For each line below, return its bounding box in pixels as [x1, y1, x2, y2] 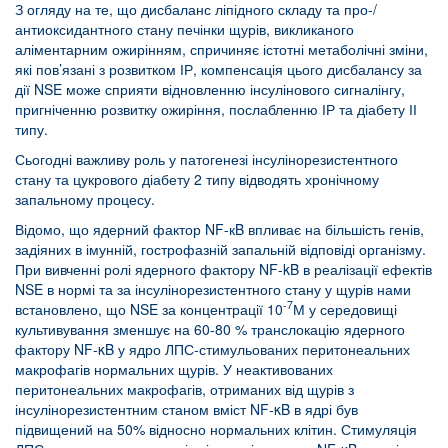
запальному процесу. [15, 188, 155, 209]
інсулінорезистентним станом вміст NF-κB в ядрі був [15, 398, 358, 419]
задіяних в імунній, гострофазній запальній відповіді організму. [15, 238, 426, 259]
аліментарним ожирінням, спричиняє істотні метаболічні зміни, [15, 38, 428, 59]
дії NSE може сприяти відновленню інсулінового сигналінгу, [15, 78, 405, 99]
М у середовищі [293, 298, 397, 319]
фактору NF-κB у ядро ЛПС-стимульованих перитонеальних [15, 338, 410, 359]
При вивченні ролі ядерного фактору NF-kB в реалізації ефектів [15, 258, 432, 279]
